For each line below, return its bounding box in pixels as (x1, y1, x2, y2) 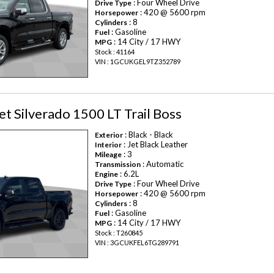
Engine (95, 169, 119, 179)
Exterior (95, 130, 124, 139)
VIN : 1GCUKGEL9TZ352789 (95, 57, 181, 66)
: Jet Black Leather (122, 139, 188, 149)
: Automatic (141, 158, 184, 169)
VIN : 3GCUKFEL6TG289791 (95, 238, 180, 246)
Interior (95, 139, 122, 149)
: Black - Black (123, 129, 174, 139)
